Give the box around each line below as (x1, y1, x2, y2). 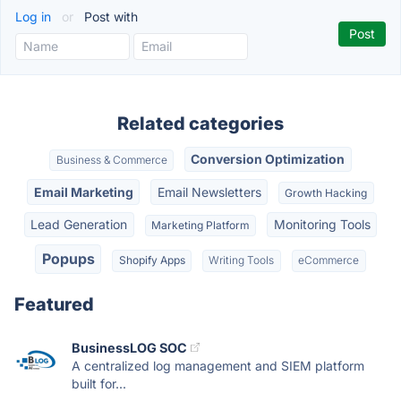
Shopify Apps (118, 253, 185, 268)
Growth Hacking (285, 185, 368, 200)
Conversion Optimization (191, 151, 346, 167)
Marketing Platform (151, 218, 250, 232)
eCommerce (298, 253, 360, 268)
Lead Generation (30, 216, 128, 232)
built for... (72, 375, 126, 391)
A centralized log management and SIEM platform (72, 357, 364, 373)
